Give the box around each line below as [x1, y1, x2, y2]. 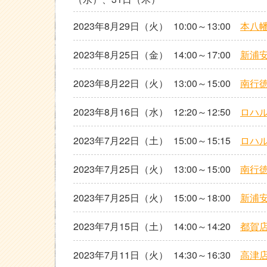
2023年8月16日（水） [73, 105, 168, 119]
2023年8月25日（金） [73, 48, 168, 61]
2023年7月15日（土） [73, 219, 168, 233]
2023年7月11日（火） [73, 248, 168, 262]
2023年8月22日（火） [73, 76, 168, 90]
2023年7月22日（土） [73, 133, 168, 147]
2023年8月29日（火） [73, 19, 168, 33]
